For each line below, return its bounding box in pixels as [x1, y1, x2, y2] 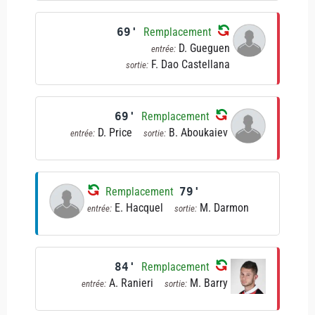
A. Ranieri [109, 276, 153, 290]
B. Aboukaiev [169, 126, 228, 139]
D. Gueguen [178, 41, 230, 55]
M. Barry [190, 276, 228, 290]
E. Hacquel [115, 201, 163, 214]
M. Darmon [200, 201, 249, 214]
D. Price [98, 126, 132, 139]
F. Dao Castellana [150, 58, 230, 71]
